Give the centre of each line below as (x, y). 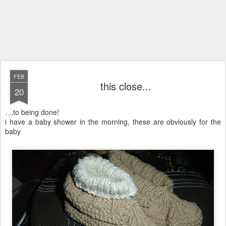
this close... (126, 86)
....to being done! (32, 112)
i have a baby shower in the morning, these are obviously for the (113, 122)
